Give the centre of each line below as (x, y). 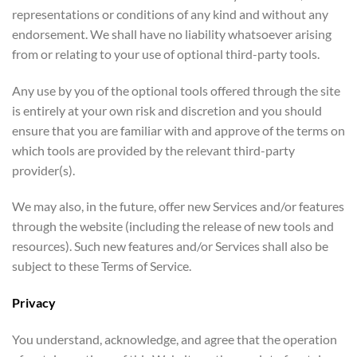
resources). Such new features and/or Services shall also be (170, 246)
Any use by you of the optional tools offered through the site (176, 90)
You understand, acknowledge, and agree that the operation (175, 339)
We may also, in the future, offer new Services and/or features (178, 206)
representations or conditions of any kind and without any (170, 14)
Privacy (34, 303)
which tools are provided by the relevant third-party (153, 150)
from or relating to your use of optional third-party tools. (166, 53)
